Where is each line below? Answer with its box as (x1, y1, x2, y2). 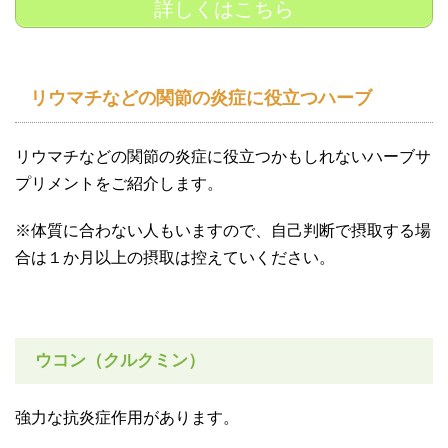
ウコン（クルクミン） (35, 350, 205, 370)
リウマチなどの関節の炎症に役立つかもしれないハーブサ (15, 147, 431, 165)
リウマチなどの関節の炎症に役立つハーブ (30, 87, 372, 108)
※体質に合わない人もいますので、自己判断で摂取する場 (15, 221, 431, 239)
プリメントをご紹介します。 (15, 174, 223, 192)
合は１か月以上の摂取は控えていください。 (15, 248, 335, 266)
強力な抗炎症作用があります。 (15, 408, 239, 426)
